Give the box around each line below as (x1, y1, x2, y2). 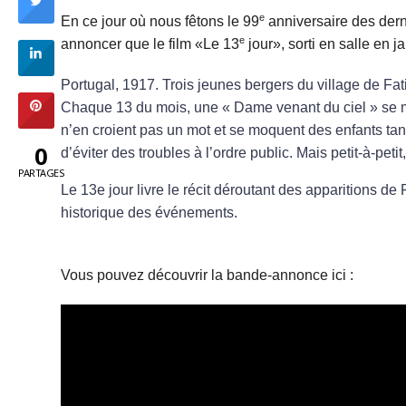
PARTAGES (18, 166, 64, 180)
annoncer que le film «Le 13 (61, 36, 239, 52)
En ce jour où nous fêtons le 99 (61, 14, 259, 29)
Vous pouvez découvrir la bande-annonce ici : (61, 267, 353, 283)
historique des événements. (61, 205, 237, 220)
